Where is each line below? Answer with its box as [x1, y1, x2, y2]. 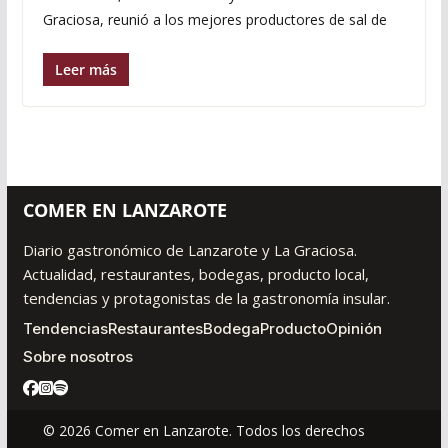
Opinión [325, 319, 382, 338]
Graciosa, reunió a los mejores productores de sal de [42, 10, 387, 30]
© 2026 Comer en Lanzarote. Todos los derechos [42, 421, 365, 440]
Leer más [54, 60, 117, 80]
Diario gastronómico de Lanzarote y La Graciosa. [22, 240, 357, 260]
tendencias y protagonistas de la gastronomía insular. [22, 288, 390, 308]
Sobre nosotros [22, 347, 133, 366]
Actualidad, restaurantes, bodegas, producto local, [22, 264, 369, 284]
